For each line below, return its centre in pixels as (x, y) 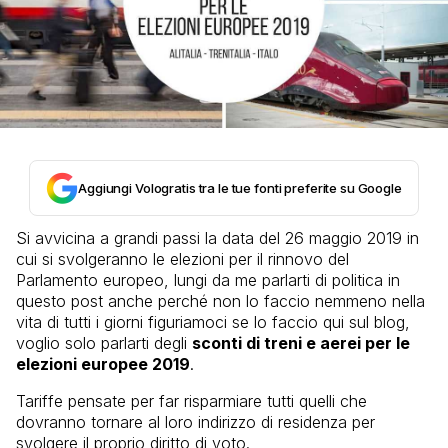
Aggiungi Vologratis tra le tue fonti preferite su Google (240, 188)
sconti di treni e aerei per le (301, 343)
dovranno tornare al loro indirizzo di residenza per (195, 422)
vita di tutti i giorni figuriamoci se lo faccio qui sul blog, (213, 322)
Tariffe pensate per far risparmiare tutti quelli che (191, 401)
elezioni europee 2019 (103, 364)
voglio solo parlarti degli (104, 343)
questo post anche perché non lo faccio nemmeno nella (220, 301)
